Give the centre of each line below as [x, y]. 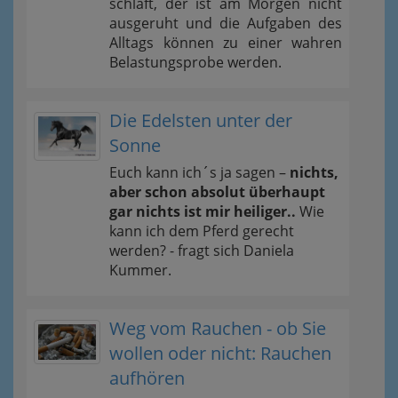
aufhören [147, 378]
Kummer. [140, 270]
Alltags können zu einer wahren [226, 43]
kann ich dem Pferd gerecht [202, 231]
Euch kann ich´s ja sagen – [199, 172]
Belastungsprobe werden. [195, 62]
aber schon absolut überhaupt [217, 192]
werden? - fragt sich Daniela [202, 251]
